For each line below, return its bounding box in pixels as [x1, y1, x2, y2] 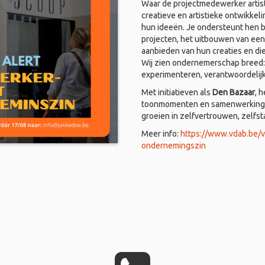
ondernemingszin [141, 141, 206, 150]
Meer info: [141, 129, 180, 138]
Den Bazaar [212, 88, 255, 97]
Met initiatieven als [141, 88, 212, 97]
